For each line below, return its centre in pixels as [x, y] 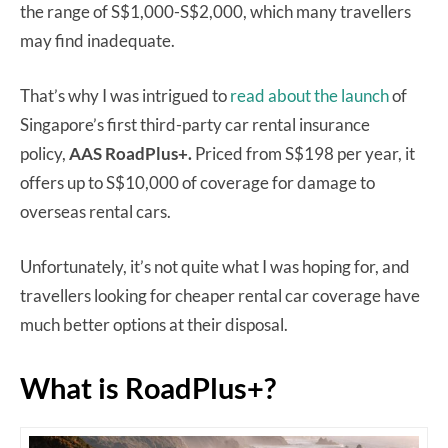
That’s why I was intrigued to [125, 95]
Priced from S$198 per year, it [305, 153]
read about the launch [309, 95]
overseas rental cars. [97, 211]
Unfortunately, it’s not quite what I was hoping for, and [215, 266]
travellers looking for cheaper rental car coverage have [220, 295]
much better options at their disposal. [154, 324]
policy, [43, 153]
